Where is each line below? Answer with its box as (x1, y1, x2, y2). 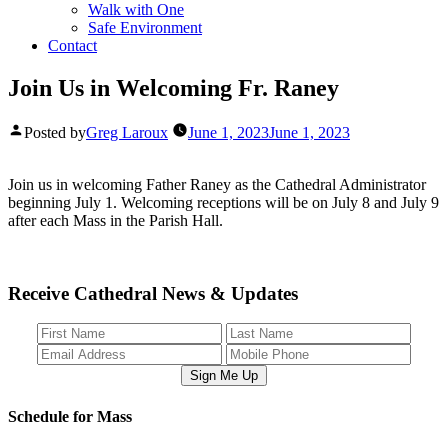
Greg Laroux (86, 123, 168, 141)
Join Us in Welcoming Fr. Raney (8, 74, 339, 101)
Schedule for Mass (8, 407, 132, 425)
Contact (48, 37, 97, 54)
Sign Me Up (189, 368, 258, 384)
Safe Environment (88, 19, 202, 36)
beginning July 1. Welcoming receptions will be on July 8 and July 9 (8, 193, 439, 211)
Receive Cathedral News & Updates (8, 282, 298, 304)
